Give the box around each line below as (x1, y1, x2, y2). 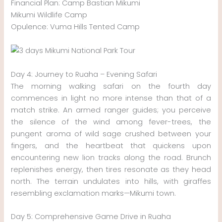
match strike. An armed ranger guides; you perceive (11, 105, 211, 115)
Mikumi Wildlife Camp (11, 9, 88, 20)
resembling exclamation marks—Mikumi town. (11, 188, 176, 198)
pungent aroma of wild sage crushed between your (11, 128, 211, 139)
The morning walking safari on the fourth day (11, 81, 211, 91)
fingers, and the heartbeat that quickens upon (11, 140, 211, 151)
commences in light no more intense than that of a (11, 93, 211, 103)
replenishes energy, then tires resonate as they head (11, 164, 211, 174)
